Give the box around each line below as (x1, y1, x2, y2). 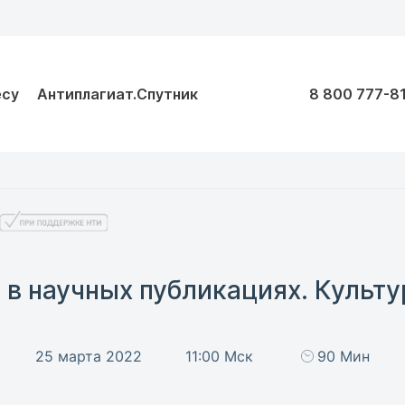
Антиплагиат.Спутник (37, 85, 198, 103)
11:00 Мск (185, 347, 254, 365)
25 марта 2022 (35, 347, 143, 365)
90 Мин (316, 347, 370, 365)
